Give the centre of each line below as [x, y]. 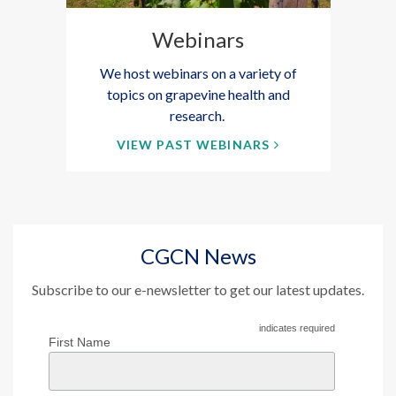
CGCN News [198, 255]
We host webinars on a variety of [198, 72]
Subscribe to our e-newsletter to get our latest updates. [198, 289]
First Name [80, 342]
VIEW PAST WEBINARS [193, 144]
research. [198, 115]
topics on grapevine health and [198, 94]
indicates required [296, 327]
